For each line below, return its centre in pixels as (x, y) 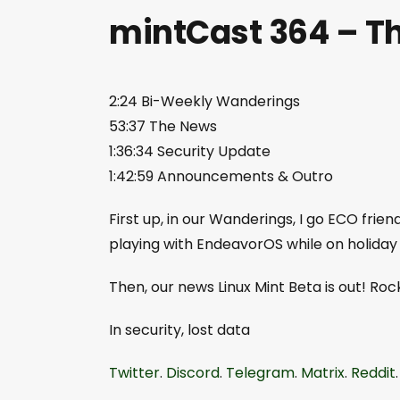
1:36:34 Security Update (190, 152)
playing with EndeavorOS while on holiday (253, 245)
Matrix (323, 373)
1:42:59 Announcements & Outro (221, 177)
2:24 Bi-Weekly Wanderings (204, 102)
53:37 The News (163, 127)
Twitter (134, 373)
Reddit (373, 373)
